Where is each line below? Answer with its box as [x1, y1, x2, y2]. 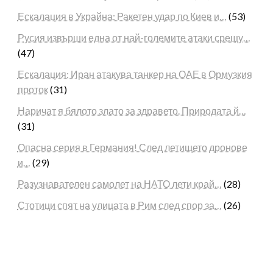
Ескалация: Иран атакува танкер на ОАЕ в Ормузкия [17, 68, 252, 80]
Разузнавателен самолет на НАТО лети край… [17, 177, 222, 190]
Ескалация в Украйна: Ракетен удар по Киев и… [17, 10, 227, 22]
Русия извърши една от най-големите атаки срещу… [17, 31, 250, 43]
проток [17, 83, 48, 95]
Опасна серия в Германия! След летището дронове [17, 141, 247, 153]
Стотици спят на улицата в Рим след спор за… [17, 199, 222, 211]
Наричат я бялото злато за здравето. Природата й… [17, 104, 246, 116]
